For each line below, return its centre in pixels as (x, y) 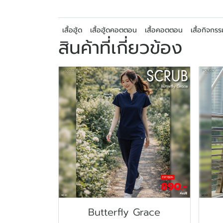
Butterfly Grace (124, 212)
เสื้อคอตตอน (164, 30)
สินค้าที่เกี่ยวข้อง (120, 48)
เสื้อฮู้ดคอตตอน (113, 30)
